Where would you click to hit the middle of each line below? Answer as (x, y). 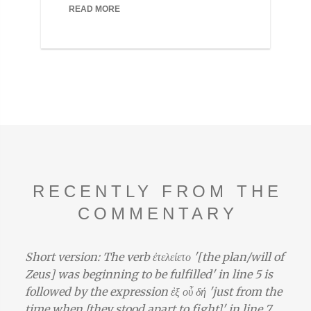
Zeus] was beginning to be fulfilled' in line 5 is (149, 274)
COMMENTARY (158, 213)
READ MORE (94, 9)
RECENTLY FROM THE (158, 191)
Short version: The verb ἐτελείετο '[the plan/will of (154, 257)
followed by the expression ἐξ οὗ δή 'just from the (153, 292)
